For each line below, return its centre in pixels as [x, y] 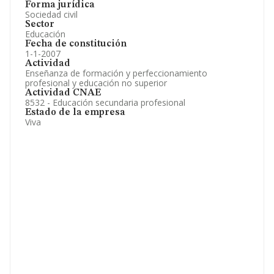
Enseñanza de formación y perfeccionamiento [116, 73]
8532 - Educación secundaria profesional [105, 102]
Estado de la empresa [75, 113]
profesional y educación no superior [96, 83]
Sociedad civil [51, 14]
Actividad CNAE [63, 93]
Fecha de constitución [76, 44]
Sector [40, 24]
